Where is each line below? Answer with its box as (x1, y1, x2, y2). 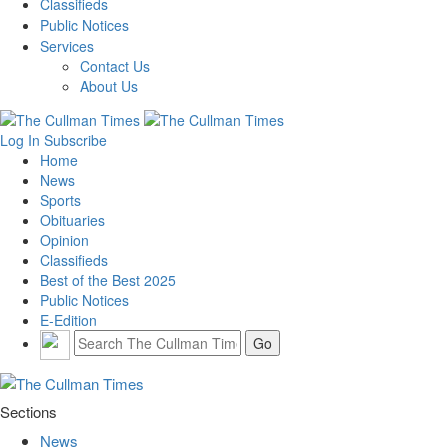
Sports (40, 189, 81, 210)
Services (40, 36, 94, 57)
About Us (80, 76, 138, 97)
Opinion (40, 229, 89, 250)
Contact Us (80, 56, 150, 77)
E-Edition (40, 309, 97, 330)
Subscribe (44, 129, 107, 150)
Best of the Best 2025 (40, 269, 176, 290)
